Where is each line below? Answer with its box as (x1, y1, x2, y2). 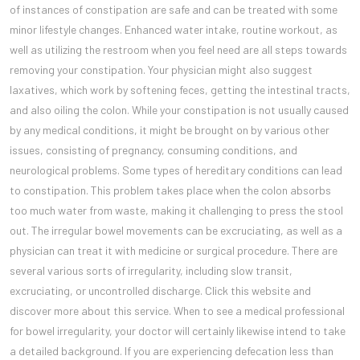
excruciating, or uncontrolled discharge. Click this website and (10, 284, 311, 297)
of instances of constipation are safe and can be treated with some (10, 2, 337, 16)
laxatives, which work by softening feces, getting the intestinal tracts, (10, 83, 350, 96)
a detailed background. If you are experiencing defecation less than (10, 344, 333, 358)
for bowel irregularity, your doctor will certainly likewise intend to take (10, 324, 346, 337)
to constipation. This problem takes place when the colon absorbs (10, 183, 331, 197)
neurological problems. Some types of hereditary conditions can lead (10, 163, 342, 177)
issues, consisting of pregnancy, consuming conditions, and (10, 143, 297, 157)
